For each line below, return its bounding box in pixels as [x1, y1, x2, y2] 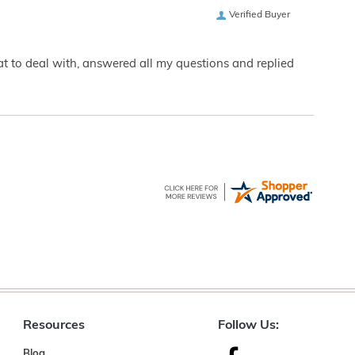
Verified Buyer [229, 10, 290, 20]
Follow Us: [217, 319, 279, 332]
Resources [22, 319, 85, 332]
